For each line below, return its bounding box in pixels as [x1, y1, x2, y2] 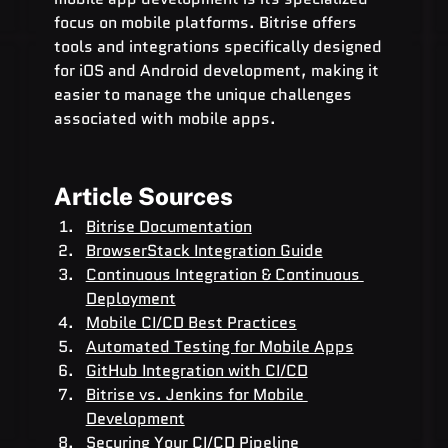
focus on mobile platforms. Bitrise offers [53, 10, 361, 34]
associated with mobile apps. [53, 106, 276, 130]
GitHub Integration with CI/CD [85, 358, 308, 382]
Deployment [85, 286, 176, 310]
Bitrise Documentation [85, 214, 252, 238]
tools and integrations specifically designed [53, 34, 386, 58]
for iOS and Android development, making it [53, 58, 383, 82]
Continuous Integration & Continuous [85, 262, 364, 286]
